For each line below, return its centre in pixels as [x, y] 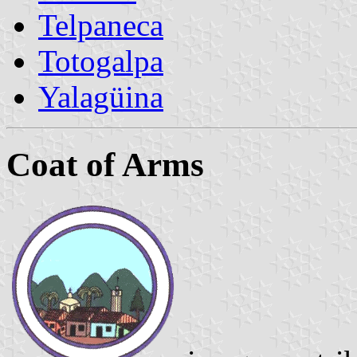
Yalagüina [101, 96]
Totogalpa [101, 61]
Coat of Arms [105, 164]
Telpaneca [101, 25]
